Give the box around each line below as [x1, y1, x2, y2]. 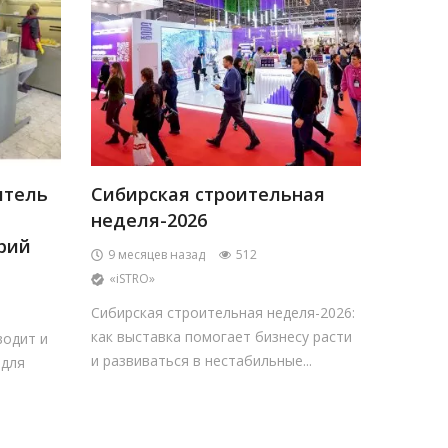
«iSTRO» [108, 270, 155, 287]
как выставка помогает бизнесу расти [90, 327, 352, 346]
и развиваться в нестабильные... [90, 351, 312, 370]
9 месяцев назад [107, 246, 205, 263]
